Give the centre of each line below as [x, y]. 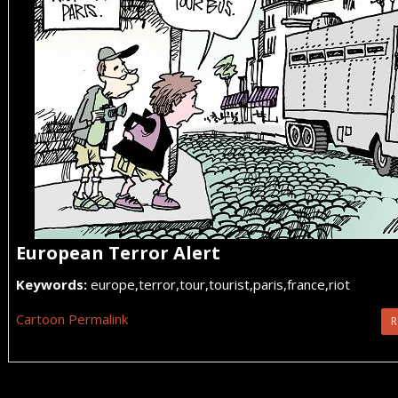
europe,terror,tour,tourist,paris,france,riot [219, 284]
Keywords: [52, 284]
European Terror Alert [118, 253]
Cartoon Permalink [72, 319]
